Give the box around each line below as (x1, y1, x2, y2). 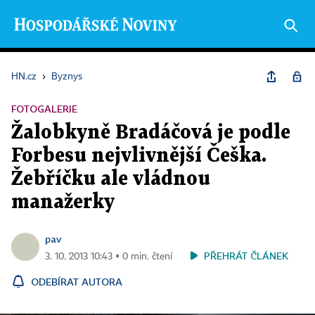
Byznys (51, 72, 82, 82)
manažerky (11, 193, 115, 212)
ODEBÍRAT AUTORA (31, 276, 122, 288)
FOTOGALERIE (11, 103, 77, 115)
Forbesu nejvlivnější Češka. (11, 147, 266, 165)
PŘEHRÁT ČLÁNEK (204, 250, 288, 262)
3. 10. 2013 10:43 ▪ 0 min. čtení (45, 252, 172, 262)
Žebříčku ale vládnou (11, 170, 210, 188)
